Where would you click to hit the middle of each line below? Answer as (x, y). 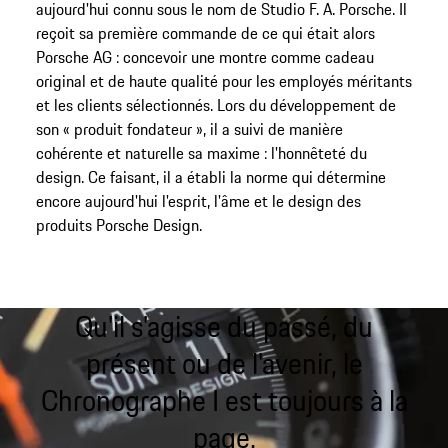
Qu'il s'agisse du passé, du (224, 326)
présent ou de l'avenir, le (224, 363)
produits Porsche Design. (118, 225)
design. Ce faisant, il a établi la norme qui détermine (210, 177)
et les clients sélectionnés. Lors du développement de (215, 105)
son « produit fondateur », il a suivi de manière (189, 129)
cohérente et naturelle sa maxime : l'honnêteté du (201, 153)
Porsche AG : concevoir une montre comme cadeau (204, 57)
